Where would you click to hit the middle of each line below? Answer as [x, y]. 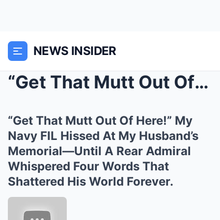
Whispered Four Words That [88, 166]
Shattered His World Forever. [91, 181]
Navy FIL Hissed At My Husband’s [103, 136]
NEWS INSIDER [75, 51]
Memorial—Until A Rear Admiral [99, 151]
